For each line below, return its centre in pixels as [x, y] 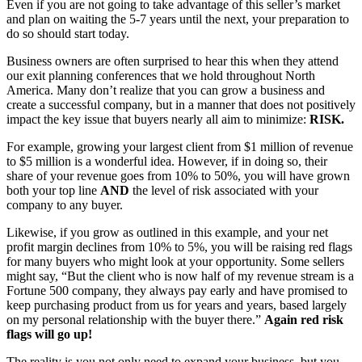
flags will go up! [49, 335]
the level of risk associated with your [224, 191]
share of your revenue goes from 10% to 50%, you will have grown [178, 176]
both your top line [53, 191]
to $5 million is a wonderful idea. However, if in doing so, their [167, 162]
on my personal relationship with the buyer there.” [135, 320]
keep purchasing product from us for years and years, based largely [177, 305]
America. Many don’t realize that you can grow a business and [166, 90]
